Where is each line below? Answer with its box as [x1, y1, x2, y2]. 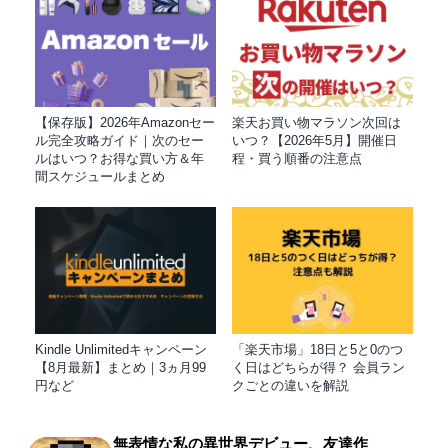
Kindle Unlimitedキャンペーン [35, 342, 207, 358]
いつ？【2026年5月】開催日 [231, 133, 397, 149]
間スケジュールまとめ [35, 169, 165, 185]
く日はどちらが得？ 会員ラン [231, 360, 405, 376]
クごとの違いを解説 [231, 378, 349, 394]
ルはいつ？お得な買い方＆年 [35, 151, 204, 167]
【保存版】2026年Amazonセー [35, 115, 215, 131]
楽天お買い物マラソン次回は [231, 115, 401, 131]
